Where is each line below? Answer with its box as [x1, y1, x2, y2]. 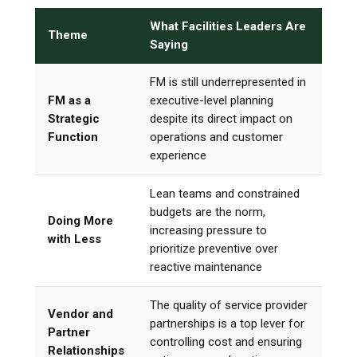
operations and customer [150, 129, 283, 144]
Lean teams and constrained [150, 186, 300, 201]
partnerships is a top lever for [150, 316, 304, 331]
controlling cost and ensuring [150, 334, 302, 349]
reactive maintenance [150, 259, 262, 274]
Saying [150, 37, 188, 52]
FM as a [48, 92, 91, 108]
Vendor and [48, 306, 113, 321]
